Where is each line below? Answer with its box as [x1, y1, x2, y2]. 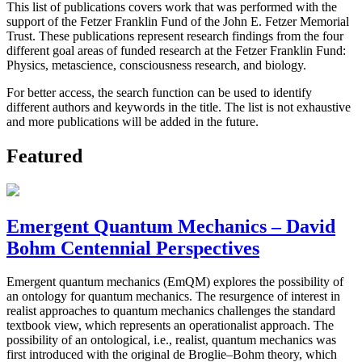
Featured [6, 145, 82, 166]
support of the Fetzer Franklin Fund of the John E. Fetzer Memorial [6, 14, 349, 28]
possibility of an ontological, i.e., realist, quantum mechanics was [6, 333, 336, 347]
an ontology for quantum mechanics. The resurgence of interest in [6, 289, 340, 304]
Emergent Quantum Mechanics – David [6, 215, 335, 237]
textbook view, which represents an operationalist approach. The [6, 318, 334, 333]
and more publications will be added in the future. [6, 114, 259, 128]
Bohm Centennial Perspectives [6, 237, 259, 259]
